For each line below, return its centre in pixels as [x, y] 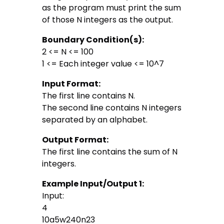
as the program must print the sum [112, 8]
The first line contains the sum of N [110, 152]
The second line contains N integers [112, 108]
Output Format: [75, 140]
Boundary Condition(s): [93, 40]
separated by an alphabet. [95, 120]
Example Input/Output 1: [93, 184]
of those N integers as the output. [108, 20]
